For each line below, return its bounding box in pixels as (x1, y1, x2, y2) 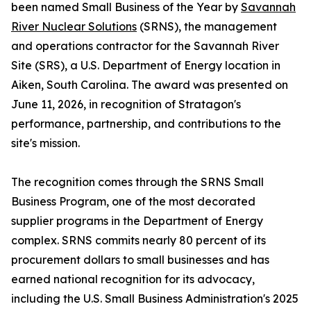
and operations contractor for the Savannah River (11, 39, 279, 53)
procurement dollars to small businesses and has (11, 253, 269, 267)
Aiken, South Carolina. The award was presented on (11, 78, 288, 92)
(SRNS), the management (137, 19, 277, 34)
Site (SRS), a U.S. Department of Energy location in (11, 58, 280, 73)
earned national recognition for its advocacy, (11, 272, 255, 287)
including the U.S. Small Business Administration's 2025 (11, 292, 299, 306)
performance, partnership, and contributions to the (11, 117, 281, 131)
